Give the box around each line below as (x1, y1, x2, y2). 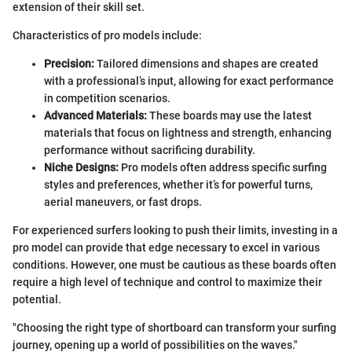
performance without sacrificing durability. (44, 144, 255, 157)
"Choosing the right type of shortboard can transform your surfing (13, 321, 336, 335)
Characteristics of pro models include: (13, 29, 202, 42)
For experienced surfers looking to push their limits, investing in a (13, 224, 338, 237)
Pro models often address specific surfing (119, 161, 327, 174)
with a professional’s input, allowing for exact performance (44, 75, 334, 88)
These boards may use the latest (147, 109, 312, 123)
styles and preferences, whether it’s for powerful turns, (44, 178, 313, 192)
